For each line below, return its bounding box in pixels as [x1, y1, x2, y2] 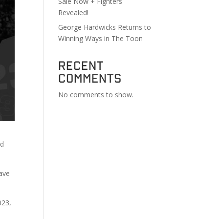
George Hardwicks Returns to [58, 22, 152, 32]
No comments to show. [58, 90, 134, 99]
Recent [58, 59, 104, 71]
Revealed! [58, 8, 89, 17]
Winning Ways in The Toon [58, 34, 143, 43]
